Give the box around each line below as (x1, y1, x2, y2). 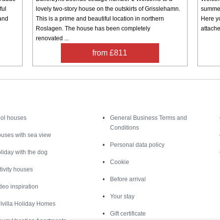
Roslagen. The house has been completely (35, 25, 150, 32)
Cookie (110, 158, 129, 165)
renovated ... (35, 34, 69, 42)
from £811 (92, 48, 128, 57)
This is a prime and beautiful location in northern (35, 15, 164, 22)
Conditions (110, 124, 139, 131)
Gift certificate (110, 210, 146, 217)
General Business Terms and (110, 114, 187, 121)
